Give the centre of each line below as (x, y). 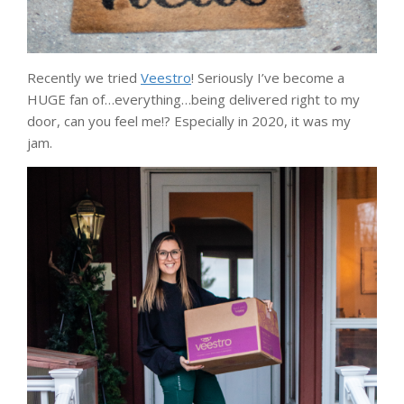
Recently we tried (84, 78)
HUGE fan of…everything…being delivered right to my (193, 100)
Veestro (166, 78)
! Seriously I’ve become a (268, 78)
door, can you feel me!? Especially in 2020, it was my (189, 121)
